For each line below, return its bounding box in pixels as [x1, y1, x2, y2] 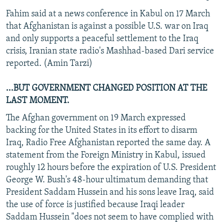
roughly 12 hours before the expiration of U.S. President [6, 163, 216, 172]
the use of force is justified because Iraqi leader [6, 200, 184, 210]
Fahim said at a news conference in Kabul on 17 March [6, 9, 210, 19]
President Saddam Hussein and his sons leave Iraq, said [6, 187, 214, 197]
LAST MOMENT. [6, 96, 69, 106]
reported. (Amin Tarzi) [6, 58, 93, 68]
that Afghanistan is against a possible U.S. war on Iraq [6, 21, 208, 31]
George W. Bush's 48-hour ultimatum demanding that [6, 175, 208, 185]
